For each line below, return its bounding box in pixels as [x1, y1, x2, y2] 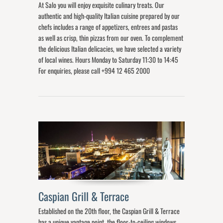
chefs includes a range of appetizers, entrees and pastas [38, 21, 178, 32]
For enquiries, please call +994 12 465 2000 [38, 65, 153, 76]
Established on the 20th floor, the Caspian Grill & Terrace [38, 206, 180, 217]
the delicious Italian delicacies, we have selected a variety [38, 43, 182, 54]
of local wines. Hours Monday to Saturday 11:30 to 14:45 [38, 54, 179, 65]
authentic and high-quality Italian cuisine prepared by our [38, 10, 180, 21]
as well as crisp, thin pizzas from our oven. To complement [38, 32, 184, 43]
